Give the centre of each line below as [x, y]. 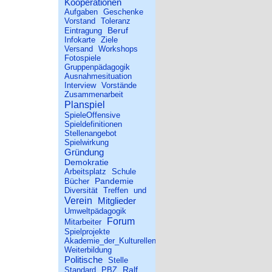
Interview [80, 85]
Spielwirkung [87, 142]
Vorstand [80, 21]
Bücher [77, 181]
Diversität [81, 190]
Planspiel [85, 104]
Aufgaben [81, 12]
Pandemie [114, 181]
